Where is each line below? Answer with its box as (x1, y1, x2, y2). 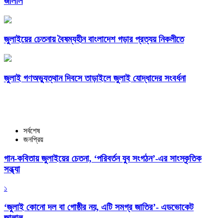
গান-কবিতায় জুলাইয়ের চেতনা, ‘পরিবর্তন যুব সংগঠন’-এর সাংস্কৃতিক (4, 153, 201, 164)
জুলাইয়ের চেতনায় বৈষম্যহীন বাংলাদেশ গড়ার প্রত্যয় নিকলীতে (4, 34, 184, 45)
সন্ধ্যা (4, 164, 20, 175)
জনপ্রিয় (23, 135, 43, 144)
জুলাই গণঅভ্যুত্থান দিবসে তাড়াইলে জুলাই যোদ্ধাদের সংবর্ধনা (4, 73, 186, 83)
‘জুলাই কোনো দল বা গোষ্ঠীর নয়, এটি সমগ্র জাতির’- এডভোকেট (4, 201, 194, 212)
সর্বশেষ (23, 127, 40, 135)
